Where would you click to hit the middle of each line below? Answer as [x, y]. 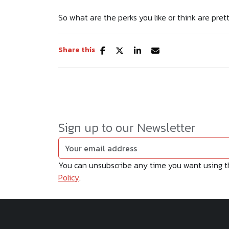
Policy [69, 178]
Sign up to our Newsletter [127, 128]
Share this [77, 50]
